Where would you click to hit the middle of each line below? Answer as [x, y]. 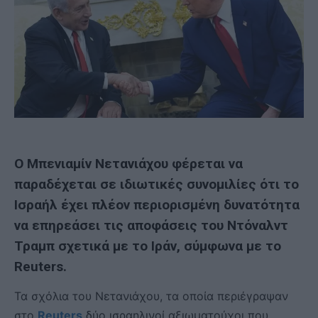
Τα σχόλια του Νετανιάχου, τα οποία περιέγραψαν [151, 296]
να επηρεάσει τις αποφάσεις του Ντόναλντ [151, 225]
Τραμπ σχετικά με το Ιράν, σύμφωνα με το [148, 246]
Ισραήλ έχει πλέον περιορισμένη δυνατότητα [157, 204]
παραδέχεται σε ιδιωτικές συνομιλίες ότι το [157, 184]
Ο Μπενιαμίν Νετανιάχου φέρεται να [128, 163]
